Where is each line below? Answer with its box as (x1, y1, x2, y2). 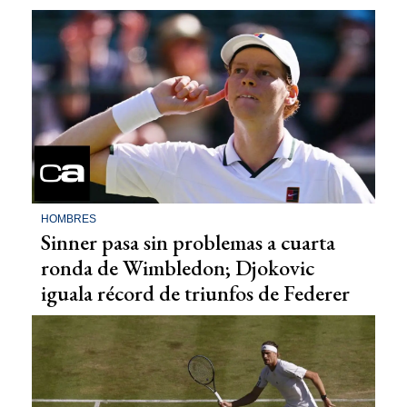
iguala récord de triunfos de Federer (41, 278, 350, 307)
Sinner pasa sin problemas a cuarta (41, 227, 335, 256)
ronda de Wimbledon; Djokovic (41, 253, 314, 282)
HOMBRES (41, 212, 96, 225)
